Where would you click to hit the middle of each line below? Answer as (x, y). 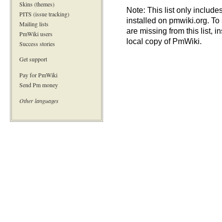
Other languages (39, 101)
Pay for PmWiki (38, 75)
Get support (33, 59)
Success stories (37, 43)
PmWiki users (36, 33)
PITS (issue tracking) (44, 14)
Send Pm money (39, 85)
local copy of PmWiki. (164, 41)
